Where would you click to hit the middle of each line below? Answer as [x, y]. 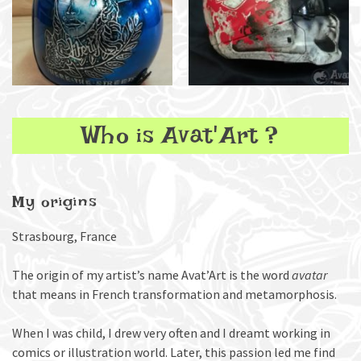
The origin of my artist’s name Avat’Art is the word [152, 275]
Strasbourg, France [64, 236]
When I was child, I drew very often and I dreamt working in [171, 333]
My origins [55, 206]
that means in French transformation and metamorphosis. [174, 294]
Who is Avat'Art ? [180, 141]
